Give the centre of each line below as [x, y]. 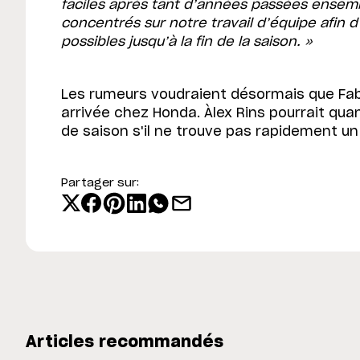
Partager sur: [100, 183]
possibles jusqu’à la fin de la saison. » [187, 41]
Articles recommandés [125, 342]
